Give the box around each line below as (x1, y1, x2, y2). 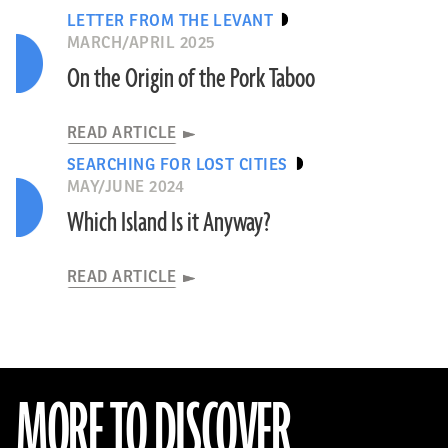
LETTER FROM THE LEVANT (66, 12, 274, 30)
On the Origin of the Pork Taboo (66, 61, 315, 97)
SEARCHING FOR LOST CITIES (66, 156, 288, 174)
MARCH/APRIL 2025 (66, 34, 216, 52)
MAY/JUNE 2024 (66, 178, 185, 196)
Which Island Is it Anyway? (66, 205, 271, 241)
